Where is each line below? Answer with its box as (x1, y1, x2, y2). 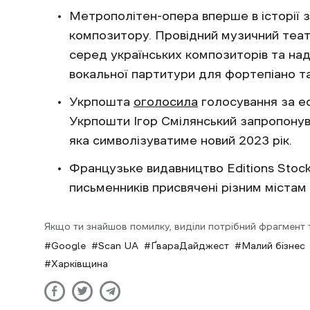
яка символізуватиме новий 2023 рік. (69, 134, 292, 147)
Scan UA (98, 240, 138, 250)
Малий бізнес (241, 240, 305, 250)
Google (51, 240, 86, 250)
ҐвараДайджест (151, 240, 229, 250)
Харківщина (51, 258, 108, 268)
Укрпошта (69, 95, 134, 108)
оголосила (134, 95, 198, 108)
